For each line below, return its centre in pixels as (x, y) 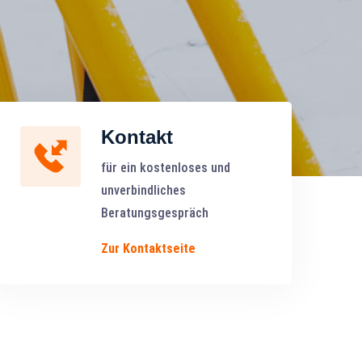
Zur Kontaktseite (148, 248)
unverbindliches (143, 190)
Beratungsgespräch (154, 213)
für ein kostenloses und (165, 167)
